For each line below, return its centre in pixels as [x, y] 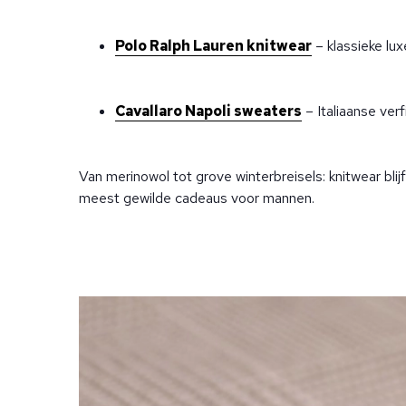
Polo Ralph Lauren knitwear [213, 46]
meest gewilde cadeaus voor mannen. [197, 198]
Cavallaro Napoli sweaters [208, 111]
